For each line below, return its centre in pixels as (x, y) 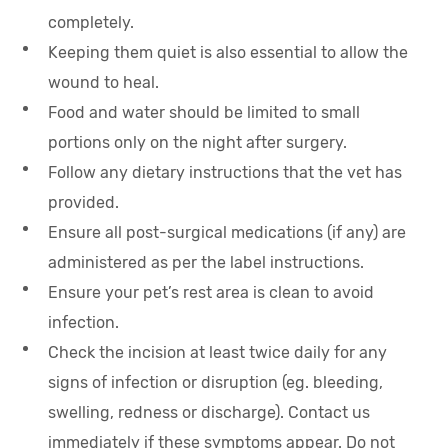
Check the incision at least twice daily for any (218, 352)
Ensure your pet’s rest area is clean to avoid (211, 292)
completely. (91, 22)
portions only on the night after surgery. (198, 142)
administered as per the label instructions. (206, 262)
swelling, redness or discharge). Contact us (209, 412)
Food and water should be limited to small (204, 112)
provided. (84, 202)
